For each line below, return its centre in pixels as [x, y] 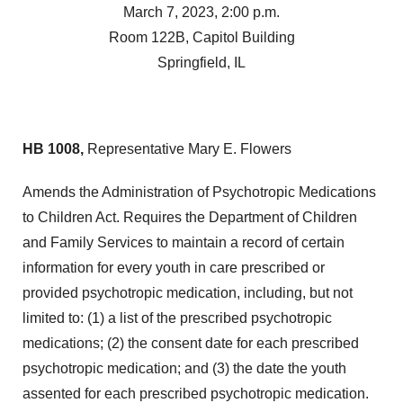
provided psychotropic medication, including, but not [188, 293]
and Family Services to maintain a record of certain [184, 242]
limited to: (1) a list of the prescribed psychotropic [177, 318]
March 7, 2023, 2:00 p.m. [201, 12]
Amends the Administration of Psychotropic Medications [199, 192]
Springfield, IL [201, 63]
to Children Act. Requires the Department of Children [190, 217]
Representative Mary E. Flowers [189, 149]
